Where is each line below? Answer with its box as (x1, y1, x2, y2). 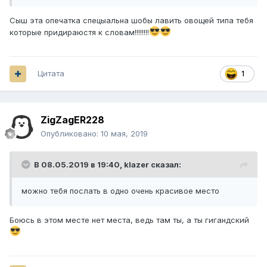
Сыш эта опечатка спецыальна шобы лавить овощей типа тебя (10, 15, 253, 26)
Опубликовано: (41, 129, 101, 139)
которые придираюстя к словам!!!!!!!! (10, 27, 149, 38)
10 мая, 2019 (101, 129, 148, 139)
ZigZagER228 (41, 114, 104, 126)
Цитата (38, 69, 64, 79)
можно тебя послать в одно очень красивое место (21, 186, 219, 196)
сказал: (149, 160, 181, 170)
